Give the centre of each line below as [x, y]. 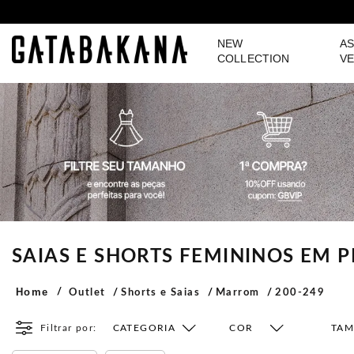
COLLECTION [254, 58]
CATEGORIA [144, 328]
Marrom [238, 293]
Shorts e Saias [161, 293]
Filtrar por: [68, 328]
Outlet [87, 293]
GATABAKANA [100, 49]
